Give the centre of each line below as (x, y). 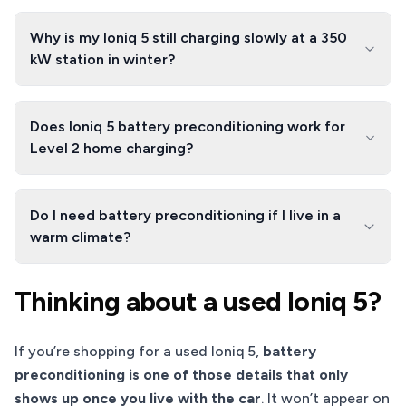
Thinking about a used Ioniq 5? (198, 301)
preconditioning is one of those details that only (181, 375)
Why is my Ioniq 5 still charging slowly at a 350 (188, 38)
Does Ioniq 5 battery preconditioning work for (188, 126)
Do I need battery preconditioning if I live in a (185, 215)
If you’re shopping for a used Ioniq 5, (139, 351)
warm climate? (80, 237)
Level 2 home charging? (111, 148)
